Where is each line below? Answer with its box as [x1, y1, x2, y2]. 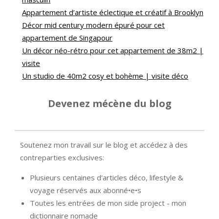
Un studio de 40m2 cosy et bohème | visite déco [22, 71, 188, 81]
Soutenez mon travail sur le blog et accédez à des [20, 140, 188, 150]
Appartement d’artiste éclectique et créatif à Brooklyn [22, 7, 203, 18]
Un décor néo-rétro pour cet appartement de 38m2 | [22, 45, 203, 56]
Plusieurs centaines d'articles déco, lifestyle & [30, 173, 183, 183]
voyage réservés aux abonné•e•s [30, 185, 141, 196]
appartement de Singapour [22, 33, 112, 43]
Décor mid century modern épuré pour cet [22, 20, 165, 30]
